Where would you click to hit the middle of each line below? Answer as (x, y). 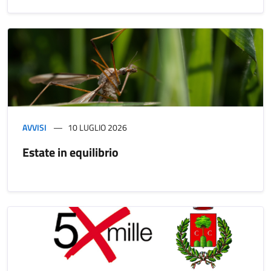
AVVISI (34, 128)
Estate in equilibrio (70, 152)
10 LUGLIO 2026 (97, 128)
